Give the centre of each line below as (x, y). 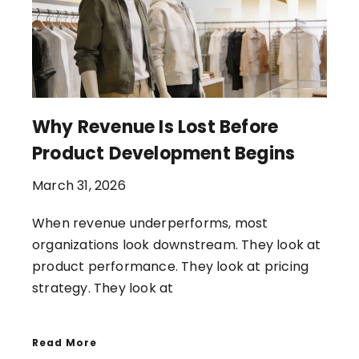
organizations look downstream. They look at (177, 244)
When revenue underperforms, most (150, 223)
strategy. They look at (103, 288)
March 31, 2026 (79, 185)
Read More (65, 342)
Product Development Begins (164, 153)
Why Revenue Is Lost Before (155, 127)
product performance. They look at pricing (171, 266)
